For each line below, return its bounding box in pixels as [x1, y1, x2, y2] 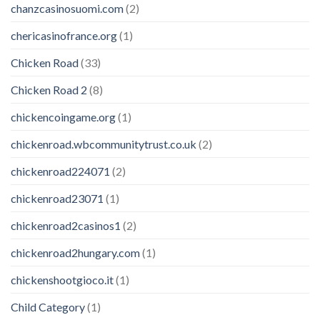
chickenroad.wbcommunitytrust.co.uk [11, 136, 196, 151]
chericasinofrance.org [11, 28, 117, 42]
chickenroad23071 [11, 191, 104, 205]
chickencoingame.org [11, 109, 116, 124]
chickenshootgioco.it [11, 272, 114, 286]
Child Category [11, 299, 85, 314]
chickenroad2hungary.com [11, 245, 140, 259]
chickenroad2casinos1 [11, 218, 121, 232]
